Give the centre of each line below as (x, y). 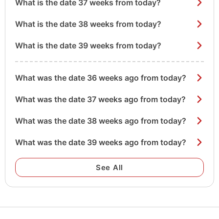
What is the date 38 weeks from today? (88, 24)
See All (109, 167)
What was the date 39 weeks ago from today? (101, 142)
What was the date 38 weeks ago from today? (101, 121)
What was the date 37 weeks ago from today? (100, 99)
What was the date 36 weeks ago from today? (101, 78)
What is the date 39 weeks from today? (88, 45)
